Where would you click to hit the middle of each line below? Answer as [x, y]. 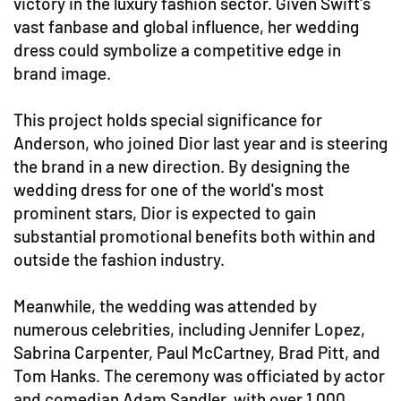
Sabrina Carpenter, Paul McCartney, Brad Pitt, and [197, 352]
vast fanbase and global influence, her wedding [186, 26]
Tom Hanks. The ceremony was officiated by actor [199, 375]
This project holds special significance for [168, 119]
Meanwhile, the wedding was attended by [165, 306]
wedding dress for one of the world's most [169, 189]
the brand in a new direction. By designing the [182, 166]
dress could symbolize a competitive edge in [177, 50]
